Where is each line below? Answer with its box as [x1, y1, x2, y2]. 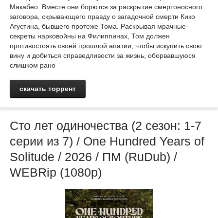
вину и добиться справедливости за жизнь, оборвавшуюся [10, 52, 196, 60]
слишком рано [10, 61, 55, 70]
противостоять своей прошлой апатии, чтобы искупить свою [10, 42, 202, 50]
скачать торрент [19, 85, 76, 93]
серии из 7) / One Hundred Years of [10, 134, 204, 148]
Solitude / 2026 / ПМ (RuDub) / [10, 150, 177, 164]
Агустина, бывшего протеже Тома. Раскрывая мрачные [10, 22, 186, 31]
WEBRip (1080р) [10, 165, 102, 180]
